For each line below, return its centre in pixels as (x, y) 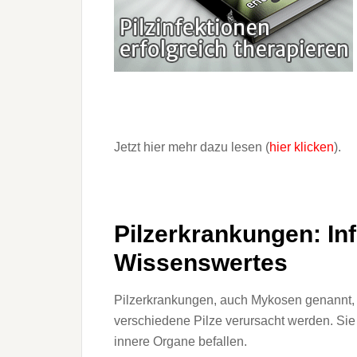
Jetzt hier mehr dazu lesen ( (192, 147)
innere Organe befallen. (180, 341)
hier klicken (302, 147)
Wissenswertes (201, 263)
